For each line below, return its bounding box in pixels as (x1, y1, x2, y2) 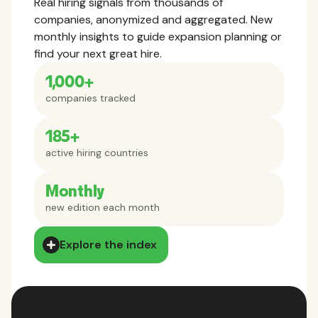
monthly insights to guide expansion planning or (34, 29, 282, 45)
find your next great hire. (34, 46, 162, 62)
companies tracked (45, 92, 136, 105)
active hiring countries (45, 146, 148, 160)
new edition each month (45, 201, 160, 214)
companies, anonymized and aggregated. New (34, 12, 273, 28)
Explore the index (60, 237, 157, 253)
